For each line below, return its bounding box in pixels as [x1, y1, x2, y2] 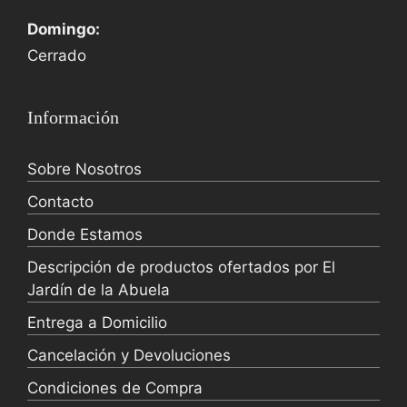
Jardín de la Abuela [27, 281, 170, 300]
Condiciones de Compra [27, 379, 203, 398]
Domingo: [27, 20, 100, 39]
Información [27, 107, 119, 128]
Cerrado [27, 46, 86, 65]
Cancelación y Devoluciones [27, 346, 231, 365]
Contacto [27, 193, 94, 212]
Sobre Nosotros [27, 160, 142, 179]
